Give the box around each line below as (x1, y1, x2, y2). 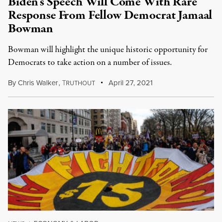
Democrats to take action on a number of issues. (8, 56, 172, 69)
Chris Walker (18, 77, 58, 88)
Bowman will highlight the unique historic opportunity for (8, 44, 208, 56)
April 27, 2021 (107, 77, 153, 88)
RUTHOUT (65, 79, 95, 88)
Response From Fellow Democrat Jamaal (8, 6, 213, 24)
